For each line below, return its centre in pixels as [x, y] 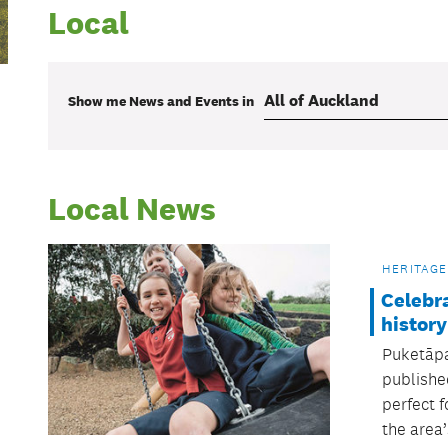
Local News [132, 208]
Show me [98, 100]
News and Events [184, 100]
